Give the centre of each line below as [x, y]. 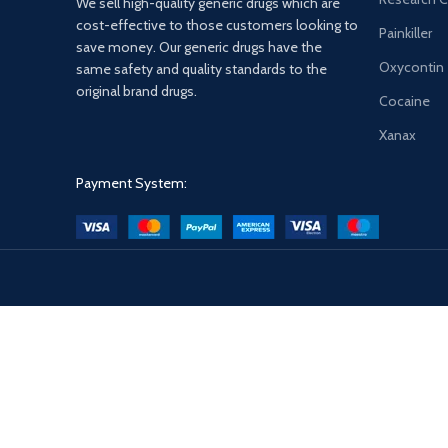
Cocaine [404, 101]
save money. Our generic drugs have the [199, 47]
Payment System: [131, 183]
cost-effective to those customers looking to [217, 25]
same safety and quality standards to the [201, 69]
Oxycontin [411, 67]
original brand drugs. [138, 91]
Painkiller [405, 33]
